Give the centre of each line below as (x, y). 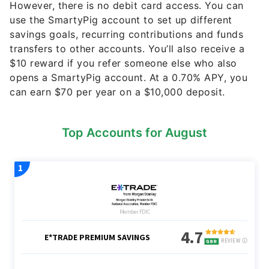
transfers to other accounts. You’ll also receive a (127, 47)
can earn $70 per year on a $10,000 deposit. (117, 90)
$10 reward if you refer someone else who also (123, 61)
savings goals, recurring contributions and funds (126, 32)
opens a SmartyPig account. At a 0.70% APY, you (128, 75)
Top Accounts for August (134, 131)
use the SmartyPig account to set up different (121, 18)
